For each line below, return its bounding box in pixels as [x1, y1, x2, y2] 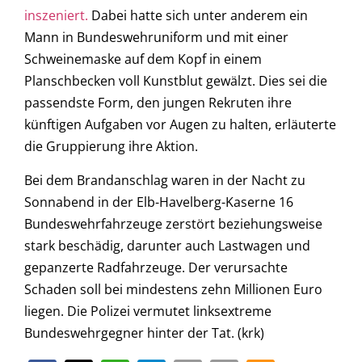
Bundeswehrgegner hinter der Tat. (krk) [24, 323, 264, 342]
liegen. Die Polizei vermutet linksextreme [24, 301, 271, 320]
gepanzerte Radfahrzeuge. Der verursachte [24, 258, 288, 276]
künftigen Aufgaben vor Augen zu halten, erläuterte [24, 116, 336, 134]
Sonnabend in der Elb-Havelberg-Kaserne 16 [24, 192, 293, 211]
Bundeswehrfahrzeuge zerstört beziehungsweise [24, 214, 322, 233]
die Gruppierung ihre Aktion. [24, 137, 198, 156]
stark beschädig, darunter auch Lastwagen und [24, 236, 310, 255]
